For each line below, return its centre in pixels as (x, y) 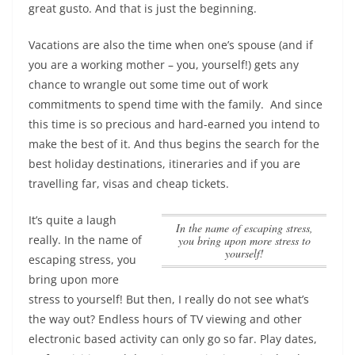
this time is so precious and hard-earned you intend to (174, 124)
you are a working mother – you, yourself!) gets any (164, 64)
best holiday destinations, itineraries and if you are (164, 163)
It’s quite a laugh (73, 219)
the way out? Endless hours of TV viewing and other (165, 319)
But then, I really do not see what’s (216, 299)
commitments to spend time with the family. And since (176, 104)
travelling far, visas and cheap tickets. (129, 183)
